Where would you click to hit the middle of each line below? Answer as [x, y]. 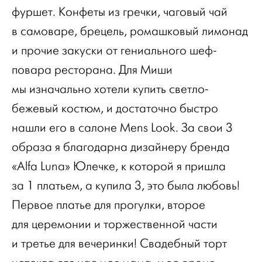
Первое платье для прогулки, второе [108, 205]
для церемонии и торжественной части [115, 224]
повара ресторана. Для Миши [92, 70]
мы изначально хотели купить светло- [110, 89]
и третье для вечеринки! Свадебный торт [119, 243]
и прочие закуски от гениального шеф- [114, 50]
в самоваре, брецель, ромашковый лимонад [130, 31]
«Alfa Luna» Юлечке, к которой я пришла [119, 166]
